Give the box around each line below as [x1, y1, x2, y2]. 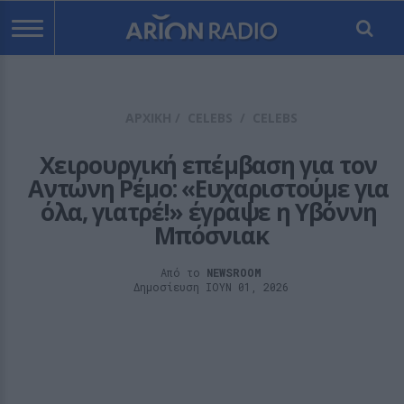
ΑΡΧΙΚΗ [124, 109, 171, 126]
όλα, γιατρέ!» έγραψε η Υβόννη [40, 196, 377, 228]
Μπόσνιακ [153, 219, 269, 252]
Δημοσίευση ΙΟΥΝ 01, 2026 [133, 280, 289, 294]
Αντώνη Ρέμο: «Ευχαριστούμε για [28, 172, 390, 205]
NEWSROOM [207, 265, 262, 280]
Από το [161, 265, 207, 280]
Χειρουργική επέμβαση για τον [40, 149, 377, 181]
